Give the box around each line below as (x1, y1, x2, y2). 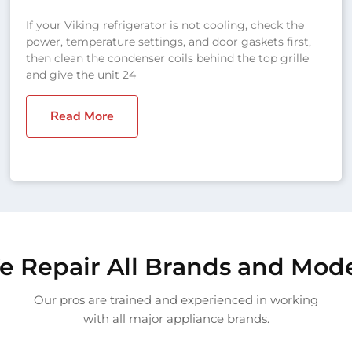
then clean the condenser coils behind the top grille (26, 50, 310, 65)
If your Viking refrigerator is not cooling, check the (26, 17, 305, 32)
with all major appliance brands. (82, 310, 269, 326)
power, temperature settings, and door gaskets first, (26, 34, 312, 49)
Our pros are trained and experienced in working (34, 291, 318, 307)
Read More (50, 107, 115, 125)
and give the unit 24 (26, 67, 137, 82)
